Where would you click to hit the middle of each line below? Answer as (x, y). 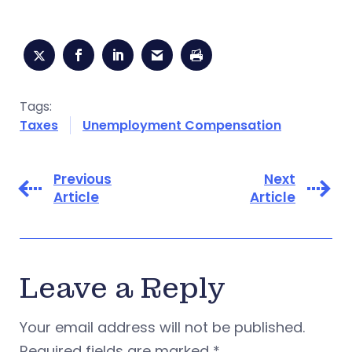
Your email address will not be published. (162, 327)
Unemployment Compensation (182, 125)
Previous (82, 179)
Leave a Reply (123, 288)
